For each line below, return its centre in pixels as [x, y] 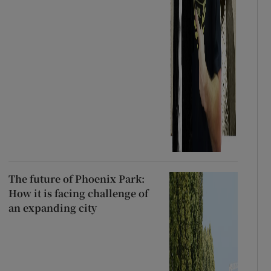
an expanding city [52, 208]
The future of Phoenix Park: [76, 179]
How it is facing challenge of [78, 194]
